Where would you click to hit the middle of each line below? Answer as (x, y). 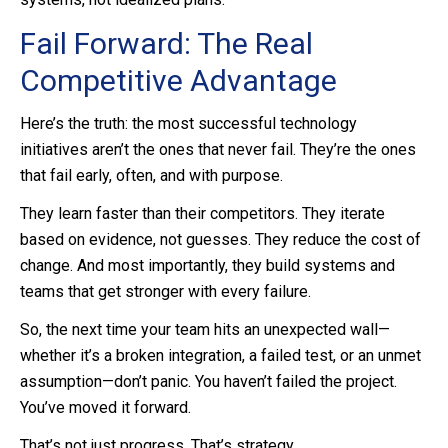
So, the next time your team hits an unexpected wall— (205, 330)
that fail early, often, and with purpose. (151, 176)
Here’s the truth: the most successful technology (188, 124)
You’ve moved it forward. (105, 408)
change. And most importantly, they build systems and (207, 266)
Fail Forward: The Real (166, 44)
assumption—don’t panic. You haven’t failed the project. (208, 382)
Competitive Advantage (178, 81)
